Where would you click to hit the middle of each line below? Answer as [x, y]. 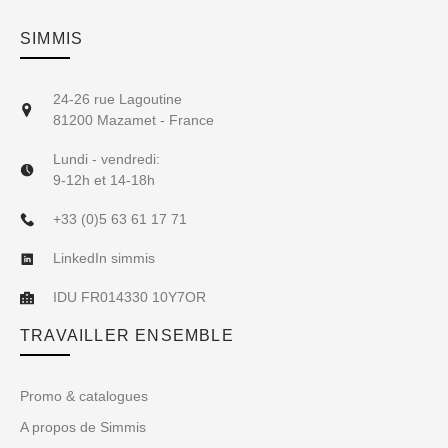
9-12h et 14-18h [103, 180]
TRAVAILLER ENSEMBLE [127, 336]
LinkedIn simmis [103, 258]
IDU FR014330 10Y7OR [129, 297]
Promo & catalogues [84, 396]
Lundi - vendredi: [106, 159]
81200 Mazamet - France [133, 120]
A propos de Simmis [83, 427]
